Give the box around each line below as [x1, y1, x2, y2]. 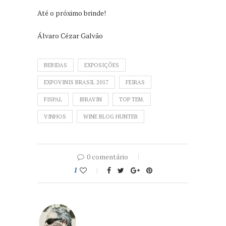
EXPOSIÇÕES [84, 61, 119, 69]
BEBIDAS [44, 61, 67, 69]
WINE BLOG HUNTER [83, 112, 138, 120]
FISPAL [44, 95, 62, 103]
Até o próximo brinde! [37, 8, 106, 18]
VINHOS [44, 112, 66, 120]
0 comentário [87, 151, 128, 161]
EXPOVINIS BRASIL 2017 [44, 78, 108, 86]
